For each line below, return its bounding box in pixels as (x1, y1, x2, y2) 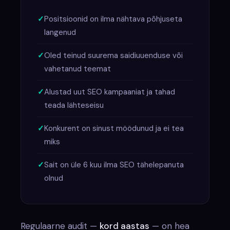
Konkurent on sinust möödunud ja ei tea (44, 123, 184, 133)
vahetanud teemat (44, 63, 111, 74)
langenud (44, 27, 76, 37)
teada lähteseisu (44, 100, 104, 110)
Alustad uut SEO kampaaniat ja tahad (44, 86, 176, 97)
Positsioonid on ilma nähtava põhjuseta (44, 13, 183, 24)
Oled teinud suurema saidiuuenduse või (44, 50, 183, 61)
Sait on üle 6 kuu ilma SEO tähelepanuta (44, 159, 184, 170)
